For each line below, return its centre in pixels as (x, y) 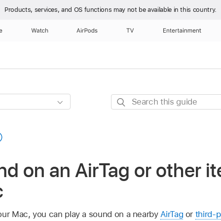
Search (124, 100)
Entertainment (182, 31)
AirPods (87, 31)
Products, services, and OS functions (59, 10)
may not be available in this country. (165, 10)
